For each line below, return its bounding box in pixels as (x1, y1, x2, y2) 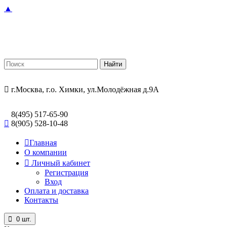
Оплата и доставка (24, 186, 89, 195)
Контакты (24, 196, 58, 204)
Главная (29, 138, 57, 147)
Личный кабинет (31, 159, 90, 167)
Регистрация (45, 168, 88, 177)
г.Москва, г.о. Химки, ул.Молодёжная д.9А (9, 85, 159, 94)
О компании (24, 148, 67, 157)
